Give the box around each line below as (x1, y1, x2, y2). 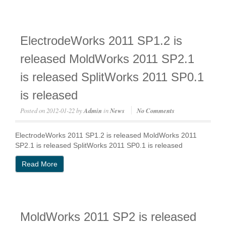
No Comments (137, 106, 175, 115)
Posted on (20, 106, 45, 115)
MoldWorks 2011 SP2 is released (20, 210, 196, 223)
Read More (22, 160, 58, 168)
